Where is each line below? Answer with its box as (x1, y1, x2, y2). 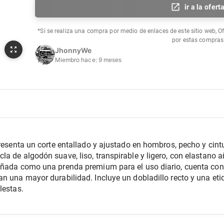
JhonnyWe (54, 45, 92, 54)
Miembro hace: (54, 55, 98, 63)
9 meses (98, 55, 122, 63)
